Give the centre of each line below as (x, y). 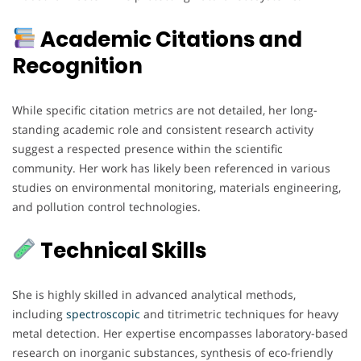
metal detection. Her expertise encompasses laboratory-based (180, 333)
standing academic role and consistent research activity (163, 129)
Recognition (77, 66)
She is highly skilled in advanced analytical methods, (154, 294)
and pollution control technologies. (106, 206)
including (39, 313)
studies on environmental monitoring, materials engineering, (176, 187)
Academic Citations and (169, 39)
